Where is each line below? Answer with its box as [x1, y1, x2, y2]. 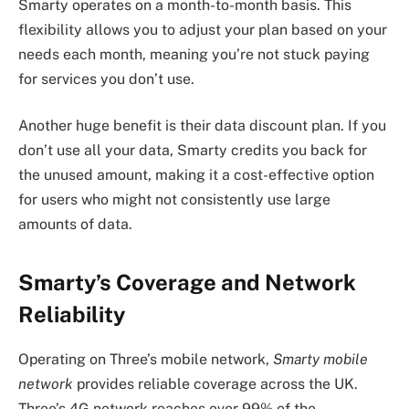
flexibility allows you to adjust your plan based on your [18, 20, 387, 38]
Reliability [18, 300, 125, 327]
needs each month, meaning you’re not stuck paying [18, 45, 370, 63]
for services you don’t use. [18, 69, 194, 88]
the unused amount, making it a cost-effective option [18, 166, 374, 184]
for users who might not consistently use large [18, 191, 330, 209]
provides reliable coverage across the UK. [73, 374, 358, 393]
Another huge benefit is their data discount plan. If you [18, 117, 386, 135]
